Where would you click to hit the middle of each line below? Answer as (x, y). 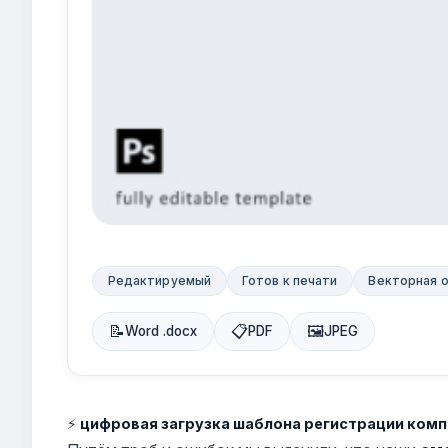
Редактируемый (159, 280)
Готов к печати (289, 280)
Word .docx (161, 331)
